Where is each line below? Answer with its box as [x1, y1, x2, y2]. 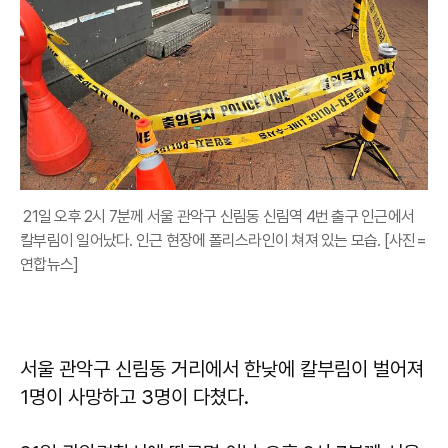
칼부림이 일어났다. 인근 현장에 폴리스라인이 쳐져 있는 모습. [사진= [20, 230, 426, 250]
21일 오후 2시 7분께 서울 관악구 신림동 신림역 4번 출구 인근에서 [20, 206, 414, 226]
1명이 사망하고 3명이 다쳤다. [20, 384, 249, 409]
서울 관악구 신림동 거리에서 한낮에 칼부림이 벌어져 [20, 356, 424, 381]
